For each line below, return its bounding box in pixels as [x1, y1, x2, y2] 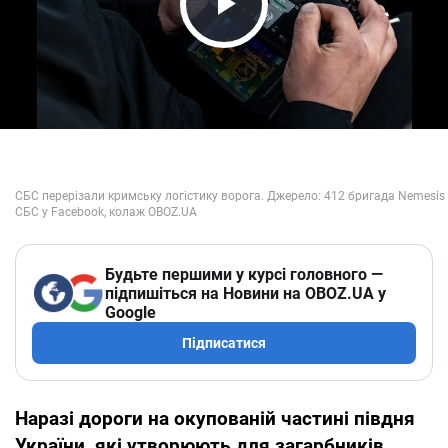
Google [105, 302, 156, 322]
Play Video [186, 20, 374, 63]
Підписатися [182, 334, 266, 351]
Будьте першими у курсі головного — [105, 264, 383, 284]
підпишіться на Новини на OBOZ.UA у [105, 283, 386, 303]
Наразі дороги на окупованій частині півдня [15, 406, 415, 430]
